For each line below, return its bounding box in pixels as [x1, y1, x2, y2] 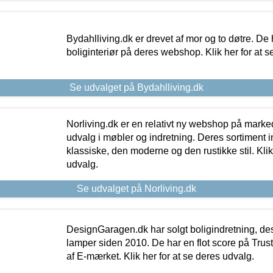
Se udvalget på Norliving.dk [77, 183, 196, 194]
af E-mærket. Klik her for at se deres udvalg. [66, 250, 254, 261]
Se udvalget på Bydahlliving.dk [69, 82, 204, 93]
